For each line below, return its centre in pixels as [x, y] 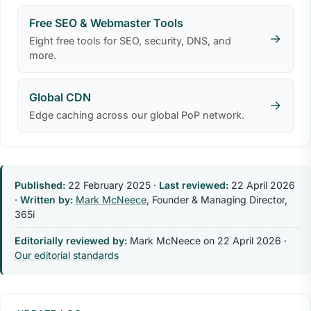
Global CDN [60, 97]
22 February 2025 [109, 185]
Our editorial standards [66, 255]
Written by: [46, 199]
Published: [40, 185]
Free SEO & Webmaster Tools [106, 23]
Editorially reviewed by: [70, 240]
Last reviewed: [193, 185]
